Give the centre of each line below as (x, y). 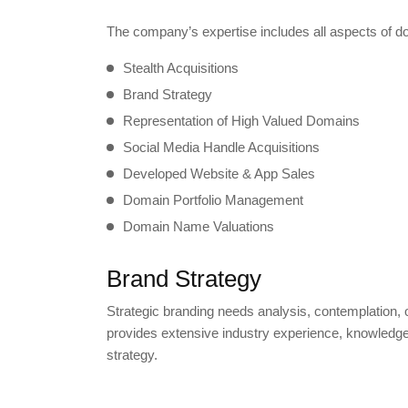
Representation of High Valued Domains (241, 121)
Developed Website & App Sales (219, 174)
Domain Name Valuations (199, 227)
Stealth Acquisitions (181, 68)
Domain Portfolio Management (213, 200)
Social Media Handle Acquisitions (221, 148)
